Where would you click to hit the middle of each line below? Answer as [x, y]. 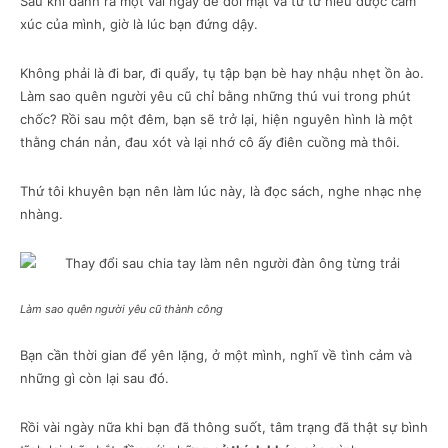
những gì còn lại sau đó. [94, 378]
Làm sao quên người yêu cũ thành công [121, 309]
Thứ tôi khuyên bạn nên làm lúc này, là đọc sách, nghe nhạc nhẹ [221, 191]
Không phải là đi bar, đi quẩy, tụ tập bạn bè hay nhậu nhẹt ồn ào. [222, 73]
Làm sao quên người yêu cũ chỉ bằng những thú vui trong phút [215, 96]
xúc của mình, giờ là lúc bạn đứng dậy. [139, 24]
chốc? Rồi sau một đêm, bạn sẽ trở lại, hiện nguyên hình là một [216, 119]
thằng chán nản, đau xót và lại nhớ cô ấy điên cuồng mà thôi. [210, 142]
